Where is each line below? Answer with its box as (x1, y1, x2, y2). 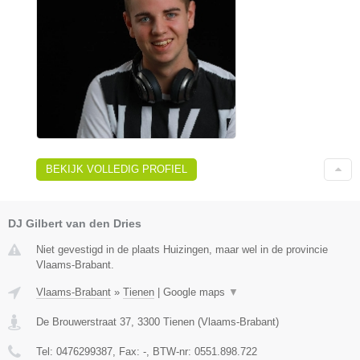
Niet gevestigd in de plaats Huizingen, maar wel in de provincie (36, 243, 328, 256)
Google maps (163, 285, 228, 298)
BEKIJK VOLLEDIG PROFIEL (46, 162, 187, 175)
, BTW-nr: (146, 345, 194, 358)
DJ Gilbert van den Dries (8, 216, 141, 230)
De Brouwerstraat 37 (36, 315, 131, 328)
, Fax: (112, 345, 143, 358)
